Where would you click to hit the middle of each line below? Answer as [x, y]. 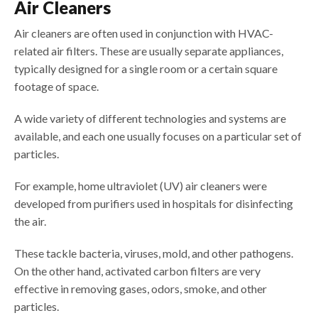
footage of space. [56, 87]
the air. [30, 221]
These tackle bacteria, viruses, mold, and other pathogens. [154, 253]
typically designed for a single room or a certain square [146, 69]
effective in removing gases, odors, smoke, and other [141, 289]
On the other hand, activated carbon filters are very [137, 271]
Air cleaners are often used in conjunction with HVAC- [144, 33]
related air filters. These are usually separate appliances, [149, 51]
